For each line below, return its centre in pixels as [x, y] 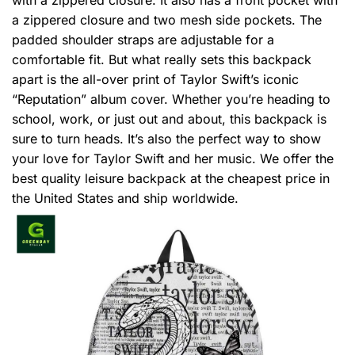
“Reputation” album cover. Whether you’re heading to [171, 99]
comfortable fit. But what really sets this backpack [162, 59]
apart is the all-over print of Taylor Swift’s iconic [155, 79]
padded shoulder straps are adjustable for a [143, 39]
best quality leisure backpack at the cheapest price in [171, 178]
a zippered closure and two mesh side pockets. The [167, 19]
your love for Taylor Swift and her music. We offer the [173, 158]
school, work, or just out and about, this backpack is [169, 118]
